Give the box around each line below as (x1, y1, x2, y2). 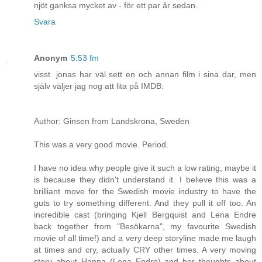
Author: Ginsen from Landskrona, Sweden (34, 116, 189, 126)
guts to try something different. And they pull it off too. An (34, 198, 256, 208)
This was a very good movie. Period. (34, 139, 168, 149)
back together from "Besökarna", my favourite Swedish (34, 221, 256, 231)
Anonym (34, 53, 67, 63)
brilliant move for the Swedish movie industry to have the (34, 186, 256, 196)
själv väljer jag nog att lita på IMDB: (34, 81, 164, 91)
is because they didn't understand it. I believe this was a (34, 174, 256, 184)
